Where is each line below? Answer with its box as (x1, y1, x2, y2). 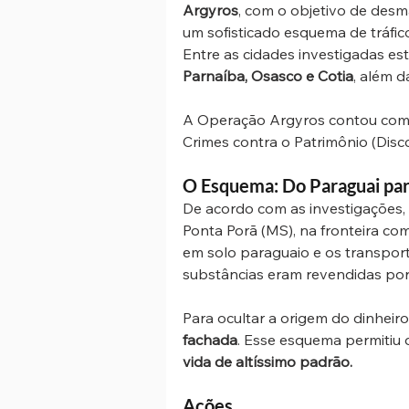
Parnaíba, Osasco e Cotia (183, 67, 353, 86)
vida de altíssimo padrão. (183, 352, 352, 372)
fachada (183, 330, 237, 350)
